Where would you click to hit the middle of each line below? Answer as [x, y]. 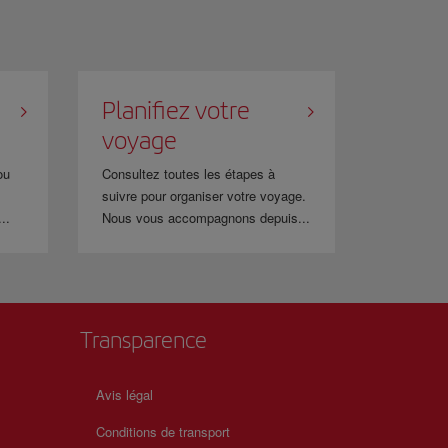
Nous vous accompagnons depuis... [206, 217]
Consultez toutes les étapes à [189, 173]
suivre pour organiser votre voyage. [204, 195]
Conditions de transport [163, 431]
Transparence [143, 340]
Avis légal [124, 394]
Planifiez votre [176, 110]
